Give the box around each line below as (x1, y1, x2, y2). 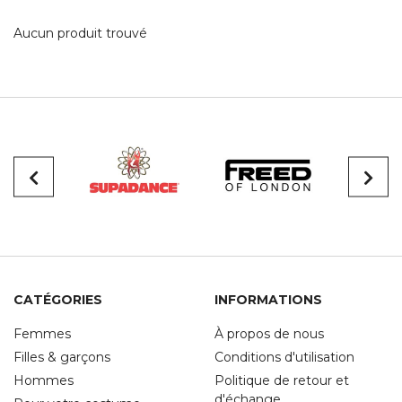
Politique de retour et (214, 372, 349, 389)
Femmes (13, 326, 71, 342)
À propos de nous (214, 326, 324, 342)
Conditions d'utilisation (214, 349, 354, 365)
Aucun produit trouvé (13, 25, 147, 41)
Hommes (13, 372, 74, 389)
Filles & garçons (13, 349, 110, 365)
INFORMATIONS (214, 292, 322, 308)
